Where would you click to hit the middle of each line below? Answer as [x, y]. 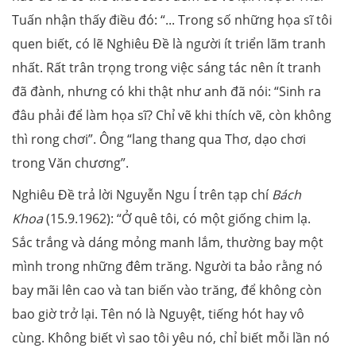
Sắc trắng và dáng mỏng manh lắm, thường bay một [168, 242]
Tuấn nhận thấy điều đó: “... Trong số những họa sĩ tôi [172, 19]
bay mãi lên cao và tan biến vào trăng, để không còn [167, 290]
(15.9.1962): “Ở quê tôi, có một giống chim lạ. [177, 218]
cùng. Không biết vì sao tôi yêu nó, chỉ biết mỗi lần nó [171, 337]
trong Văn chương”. [70, 163]
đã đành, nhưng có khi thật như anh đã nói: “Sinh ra [166, 91]
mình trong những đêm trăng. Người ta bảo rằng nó [167, 266]
